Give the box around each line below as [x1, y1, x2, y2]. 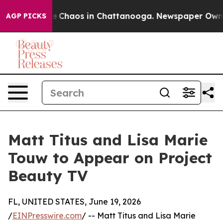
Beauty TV [8, 166, 88, 185]
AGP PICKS [6, 11, 46, 20]
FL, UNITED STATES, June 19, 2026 [8, 197, 141, 207]
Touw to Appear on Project [8, 148, 212, 167]
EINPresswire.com [12, 211, 82, 221]
